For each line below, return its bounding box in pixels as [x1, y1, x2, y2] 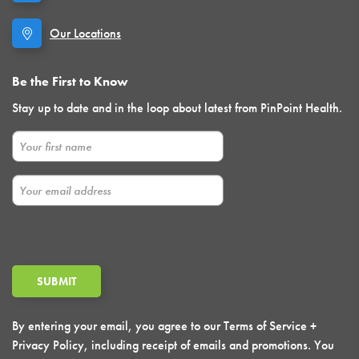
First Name [11, 132, 75, 149]
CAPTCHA [12, 221, 68, 238]
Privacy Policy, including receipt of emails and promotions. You [12, 337, 334, 353]
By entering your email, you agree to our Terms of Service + [12, 317, 317, 334]
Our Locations [50, 25, 121, 42]
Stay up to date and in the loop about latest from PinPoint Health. [12, 99, 342, 116]
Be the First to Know [12, 73, 128, 90]
